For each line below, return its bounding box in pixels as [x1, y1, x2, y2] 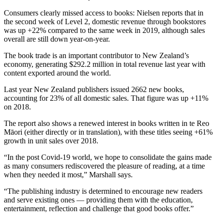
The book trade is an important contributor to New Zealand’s [4, 51, 189, 60]
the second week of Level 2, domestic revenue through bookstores [4, 17, 206, 26]
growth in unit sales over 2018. [4, 136, 98, 145]
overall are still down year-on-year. [4, 34, 110, 43]
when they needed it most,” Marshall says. [4, 170, 133, 179]
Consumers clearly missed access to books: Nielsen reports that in [4, 8, 203, 17]
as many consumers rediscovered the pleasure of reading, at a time [4, 161, 205, 170]
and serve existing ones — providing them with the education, [4, 195, 193, 204]
